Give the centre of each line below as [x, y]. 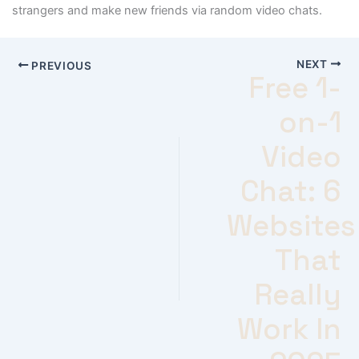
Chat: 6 [291, 191]
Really [298, 294]
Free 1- [295, 87]
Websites [291, 225]
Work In [289, 329]
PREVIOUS [60, 65]
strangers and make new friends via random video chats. [167, 11]
